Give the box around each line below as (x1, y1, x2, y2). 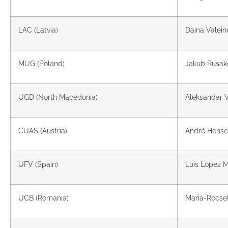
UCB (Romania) (18, 193, 69, 203)
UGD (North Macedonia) (18, 93, 98, 102)
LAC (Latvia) (18, 25, 58, 35)
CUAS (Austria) (18, 126, 67, 135)
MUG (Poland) (18, 59, 65, 68)
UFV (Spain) (18, 160, 58, 169)
